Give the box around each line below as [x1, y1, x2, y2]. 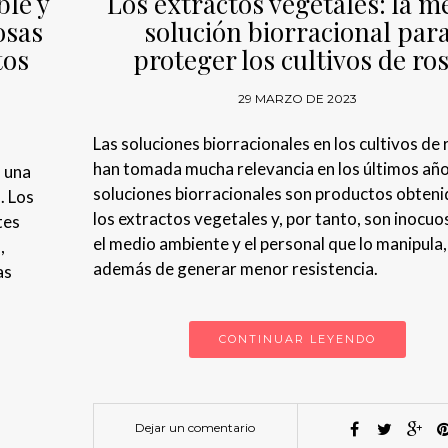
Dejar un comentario [135, 420, 256, 436]
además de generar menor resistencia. [92, 258, 378, 280]
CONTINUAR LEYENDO [218, 332, 376, 347]
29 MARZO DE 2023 [237, 91, 357, 107]
